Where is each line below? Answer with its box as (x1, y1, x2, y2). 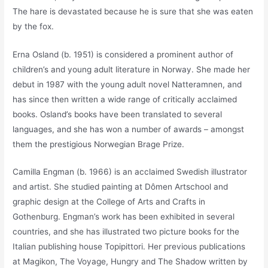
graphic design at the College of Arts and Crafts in (13, 197, 206, 207)
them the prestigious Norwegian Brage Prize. (13, 139, 185, 149)
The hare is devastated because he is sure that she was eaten (13, 6, 254, 16)
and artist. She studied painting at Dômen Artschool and (13, 182, 229, 192)
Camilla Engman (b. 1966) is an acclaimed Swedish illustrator (13, 167, 248, 177)
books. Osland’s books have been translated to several (13, 109, 223, 119)
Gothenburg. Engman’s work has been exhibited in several (13, 212, 235, 222)
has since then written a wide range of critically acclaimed (13, 94, 237, 104)
